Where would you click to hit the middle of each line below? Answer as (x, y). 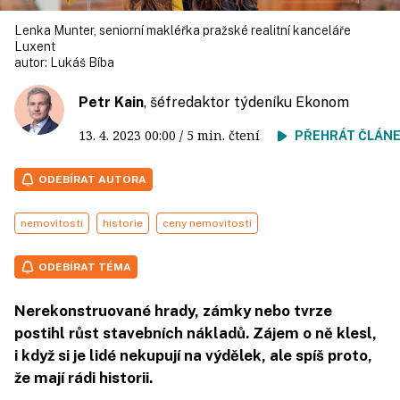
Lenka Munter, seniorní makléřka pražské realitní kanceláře (183, 30)
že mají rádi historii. (83, 378)
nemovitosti (52, 223)
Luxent (35, 46)
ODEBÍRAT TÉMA (85, 267)
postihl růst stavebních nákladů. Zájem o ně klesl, (196, 333)
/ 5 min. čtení (227, 135)
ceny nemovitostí (207, 223)
